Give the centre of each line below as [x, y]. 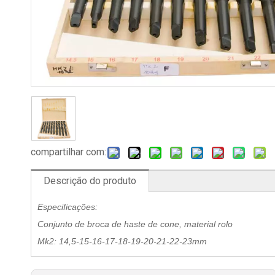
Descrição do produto [90, 181]
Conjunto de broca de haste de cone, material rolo [137, 224]
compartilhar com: [68, 152]
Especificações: [68, 207]
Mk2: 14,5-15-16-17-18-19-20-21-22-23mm [122, 241]
